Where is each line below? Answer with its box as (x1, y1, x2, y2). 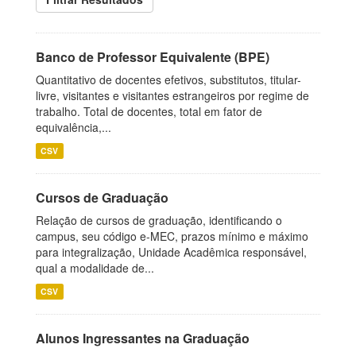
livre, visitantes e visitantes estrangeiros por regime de (36, 87, 309, 103)
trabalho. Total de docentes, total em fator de (36, 103, 262, 119)
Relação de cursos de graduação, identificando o (36, 212, 282, 228)
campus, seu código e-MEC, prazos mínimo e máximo (36, 228, 308, 244)
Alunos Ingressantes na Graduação (36, 329, 250, 347)
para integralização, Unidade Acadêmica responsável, (36, 244, 307, 260)
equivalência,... (36, 119, 111, 135)
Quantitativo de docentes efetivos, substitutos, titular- (36, 72, 301, 87)
